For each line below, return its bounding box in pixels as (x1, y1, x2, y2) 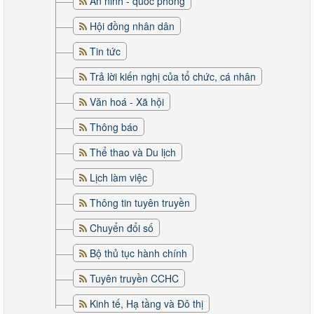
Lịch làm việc (90, 170, 147, 184)
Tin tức (90, 44, 121, 58)
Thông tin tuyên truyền (90, 196, 190, 210)
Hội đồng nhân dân (90, 19, 175, 33)
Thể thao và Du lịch (90, 145, 176, 159)
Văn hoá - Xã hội (90, 95, 164, 109)
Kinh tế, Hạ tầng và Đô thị (90, 296, 203, 310)
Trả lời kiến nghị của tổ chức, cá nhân (90, 69, 256, 83)
